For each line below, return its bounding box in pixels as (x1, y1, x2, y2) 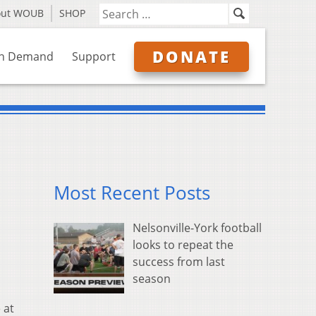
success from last (133, 254, 225, 270)
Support (72, 49, 116, 64)
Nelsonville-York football (133, 220, 262, 236)
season (133, 271, 171, 287)
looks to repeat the (133, 237, 233, 253)
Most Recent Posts (54, 181, 210, 206)
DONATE (152, 46, 231, 67)
